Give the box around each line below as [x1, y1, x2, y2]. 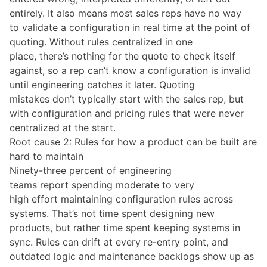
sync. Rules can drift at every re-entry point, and [10, 235, 228, 248]
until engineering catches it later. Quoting [10, 78, 195, 91]
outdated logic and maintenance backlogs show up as [10, 250, 254, 262]
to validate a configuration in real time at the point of [10, 21, 250, 33]
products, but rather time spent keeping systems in [10, 221, 240, 234]
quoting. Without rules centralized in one [10, 35, 193, 48]
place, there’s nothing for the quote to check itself [10, 49, 235, 62]
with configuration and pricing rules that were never [10, 107, 244, 119]
